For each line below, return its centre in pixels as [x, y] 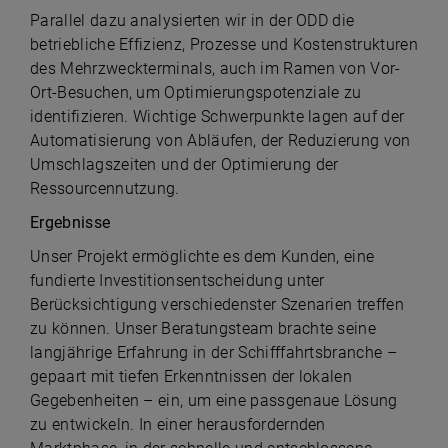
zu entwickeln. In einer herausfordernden [178, 424]
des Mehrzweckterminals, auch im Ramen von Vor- [215, 68]
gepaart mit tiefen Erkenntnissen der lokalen [191, 376]
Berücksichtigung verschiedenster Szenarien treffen [217, 304]
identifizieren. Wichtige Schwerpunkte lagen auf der [217, 116]
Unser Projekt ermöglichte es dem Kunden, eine [202, 256]
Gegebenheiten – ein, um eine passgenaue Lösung [214, 400]
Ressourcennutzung [103, 188]
